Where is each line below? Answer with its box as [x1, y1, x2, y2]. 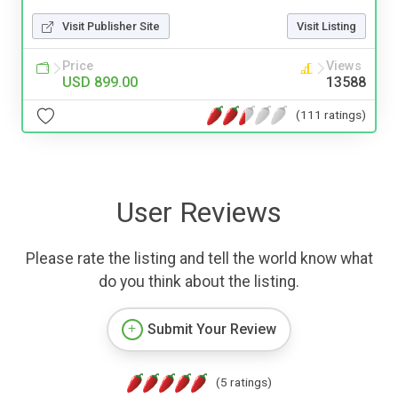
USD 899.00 [62, 73, 138, 91]
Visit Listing [297, 19, 356, 33]
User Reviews [116, 195, 282, 229]
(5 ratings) [215, 374, 272, 389]
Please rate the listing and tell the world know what [25, 249, 373, 267]
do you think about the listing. [99, 272, 299, 291]
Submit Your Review [147, 320, 276, 338]
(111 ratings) [296, 107, 366, 123]
